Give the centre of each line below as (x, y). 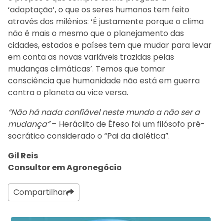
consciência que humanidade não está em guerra (104, 80)
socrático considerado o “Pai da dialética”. (89, 136)
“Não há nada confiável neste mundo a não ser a (104, 112)
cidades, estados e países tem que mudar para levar (110, 45)
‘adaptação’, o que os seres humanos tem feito (99, 9)
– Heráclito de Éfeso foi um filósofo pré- (128, 124)
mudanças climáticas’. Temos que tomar (87, 69)
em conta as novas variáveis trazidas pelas (91, 57)
